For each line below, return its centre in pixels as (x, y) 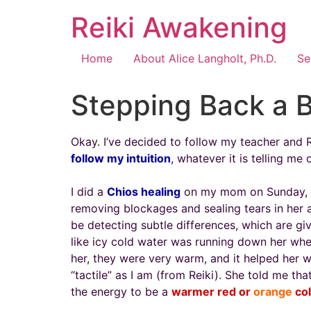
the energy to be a (121, 292)
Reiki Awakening (179, 27)
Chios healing (144, 192)
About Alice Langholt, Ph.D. (205, 58)
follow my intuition (121, 158)
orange (273, 292)
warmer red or (212, 292)
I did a (89, 192)
